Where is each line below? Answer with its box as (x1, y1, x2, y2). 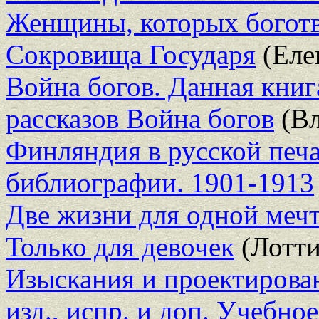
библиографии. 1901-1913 (6, 167, 314, 198)
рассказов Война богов (6, 103, 274, 134)
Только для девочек (6, 231, 234, 262)
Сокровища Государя (6, 38, 256, 70)
